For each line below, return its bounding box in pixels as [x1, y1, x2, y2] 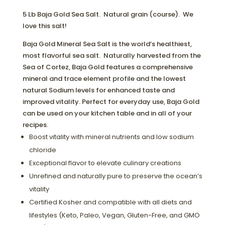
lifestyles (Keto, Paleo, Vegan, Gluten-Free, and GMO [29, 210, 200, 220]
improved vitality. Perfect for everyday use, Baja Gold [22, 97, 199, 106]
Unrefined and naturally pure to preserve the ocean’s [29, 171, 202, 181]
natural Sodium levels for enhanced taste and [22, 85, 175, 95]
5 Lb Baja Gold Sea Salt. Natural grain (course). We [22, 10, 193, 19]
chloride [29, 145, 56, 155]
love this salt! [22, 21, 67, 31]
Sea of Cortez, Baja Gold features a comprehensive [22, 62, 193, 72]
